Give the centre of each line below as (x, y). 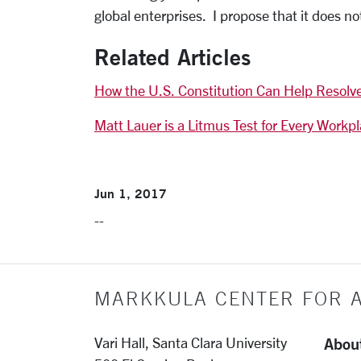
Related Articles (172, 56)
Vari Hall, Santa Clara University (191, 342)
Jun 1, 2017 (131, 193)
